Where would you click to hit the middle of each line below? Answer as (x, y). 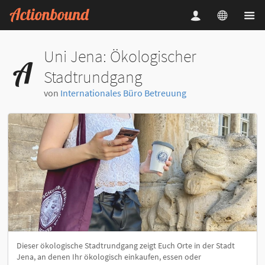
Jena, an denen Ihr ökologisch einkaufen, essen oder (109, 256)
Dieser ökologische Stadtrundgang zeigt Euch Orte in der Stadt (126, 245)
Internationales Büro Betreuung (123, 93)
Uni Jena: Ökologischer (120, 56)
